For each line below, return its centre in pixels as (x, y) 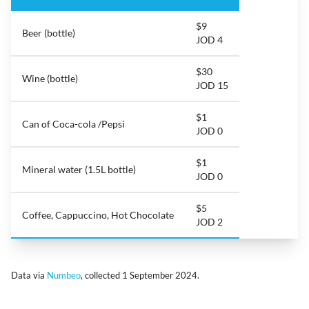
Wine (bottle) (50, 78)
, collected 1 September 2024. (140, 275)
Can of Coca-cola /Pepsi (73, 123)
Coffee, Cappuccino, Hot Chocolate (98, 215)
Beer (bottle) (49, 32)
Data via (29, 275)
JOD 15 (212, 85)
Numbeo (64, 275)
